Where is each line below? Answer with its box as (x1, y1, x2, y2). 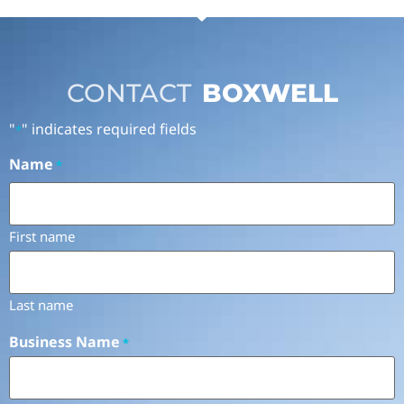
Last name (9, 295, 73, 314)
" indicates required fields (22, 119, 197, 140)
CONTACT (66, 77, 191, 108)
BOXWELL (201, 77, 338, 108)
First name (9, 226, 75, 245)
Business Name (9, 332, 120, 353)
